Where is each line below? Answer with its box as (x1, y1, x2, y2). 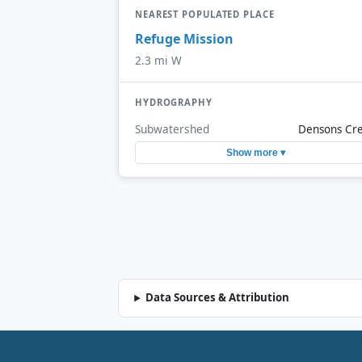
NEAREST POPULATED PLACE (135, 8, 275, 21)
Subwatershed (135, 120, 209, 137)
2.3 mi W (135, 53, 182, 69)
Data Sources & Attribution (145, 290, 290, 305)
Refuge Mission (135, 29, 234, 48)
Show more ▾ (225, 147, 285, 159)
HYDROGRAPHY (135, 96, 213, 109)
